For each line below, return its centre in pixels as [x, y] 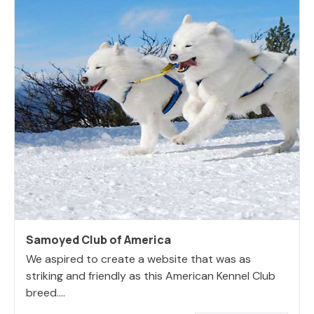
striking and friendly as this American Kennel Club [151, 275]
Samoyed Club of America [98, 239]
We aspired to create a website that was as [138, 259]
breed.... [46, 292]
